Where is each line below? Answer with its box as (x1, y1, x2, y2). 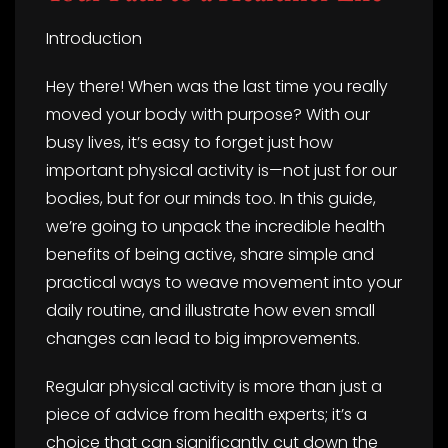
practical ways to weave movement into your (46, 270, 402, 294)
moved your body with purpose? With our (46, 102, 370, 126)
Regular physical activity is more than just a (46, 374, 382, 398)
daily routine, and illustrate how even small (46, 298, 375, 322)
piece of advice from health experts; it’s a (46, 402, 367, 426)
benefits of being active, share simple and (46, 242, 374, 266)
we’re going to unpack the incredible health (46, 214, 385, 238)
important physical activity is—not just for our (46, 158, 397, 182)
